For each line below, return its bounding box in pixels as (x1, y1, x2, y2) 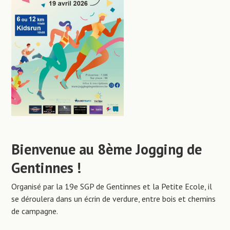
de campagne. (11, 205, 59, 216)
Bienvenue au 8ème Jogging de (11, 139, 202, 159)
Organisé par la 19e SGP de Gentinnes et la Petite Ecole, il (11, 181, 213, 191)
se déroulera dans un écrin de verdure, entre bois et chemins (11, 193, 216, 204)
